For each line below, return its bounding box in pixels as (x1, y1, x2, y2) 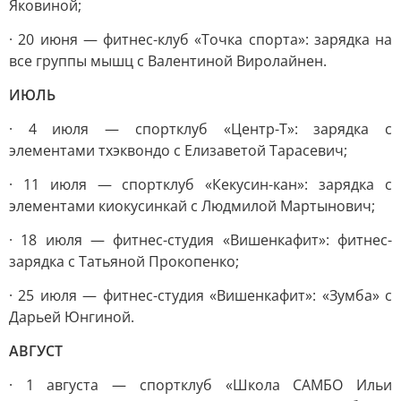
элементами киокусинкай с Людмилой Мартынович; (9, 196, 375, 216)
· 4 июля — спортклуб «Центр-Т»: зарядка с (9, 119, 392, 139)
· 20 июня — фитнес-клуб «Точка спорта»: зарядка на (9, 30, 392, 49)
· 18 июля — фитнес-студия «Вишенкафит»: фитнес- (9, 230, 392, 250)
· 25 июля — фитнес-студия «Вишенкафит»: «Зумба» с (9, 286, 392, 305)
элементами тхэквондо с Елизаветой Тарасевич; (9, 141, 347, 160)
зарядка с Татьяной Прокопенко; (9, 252, 239, 271)
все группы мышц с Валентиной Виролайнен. (9, 51, 327, 71)
